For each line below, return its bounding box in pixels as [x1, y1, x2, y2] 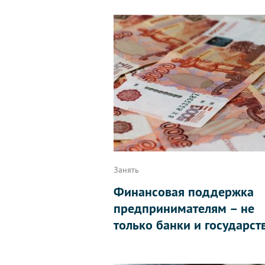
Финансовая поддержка [114, 183, 254, 200]
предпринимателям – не [114, 200, 254, 216]
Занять [114, 164, 139, 175]
